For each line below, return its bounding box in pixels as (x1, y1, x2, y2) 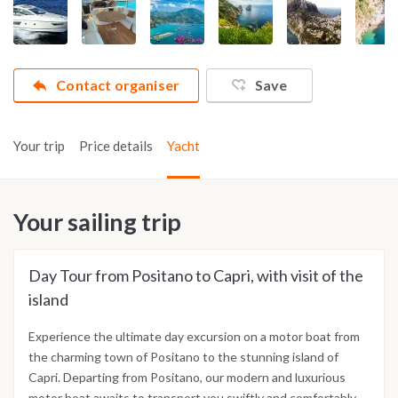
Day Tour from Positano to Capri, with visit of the (28, 266, 363, 286)
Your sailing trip (13, 207, 181, 237)
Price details (79, 138, 153, 155)
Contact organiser (56, 76, 180, 94)
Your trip (13, 138, 65, 155)
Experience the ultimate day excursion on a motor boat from (28, 329, 360, 345)
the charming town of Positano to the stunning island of (28, 349, 338, 365)
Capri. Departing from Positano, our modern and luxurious (28, 370, 346, 386)
